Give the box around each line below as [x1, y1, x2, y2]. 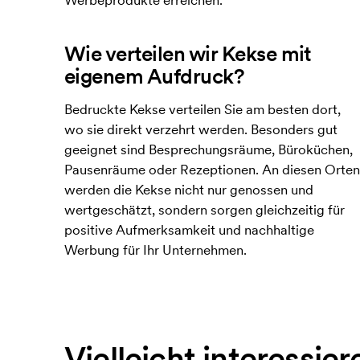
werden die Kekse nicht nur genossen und [64, 181, 313, 199]
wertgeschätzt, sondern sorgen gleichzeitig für [64, 201, 345, 219]
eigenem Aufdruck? [64, 63, 245, 90]
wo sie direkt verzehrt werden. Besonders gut [64, 121, 337, 139]
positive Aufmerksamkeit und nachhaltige [64, 221, 314, 239]
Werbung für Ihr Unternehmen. [64, 241, 247, 260]
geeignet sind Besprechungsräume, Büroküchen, [64, 141, 353, 159]
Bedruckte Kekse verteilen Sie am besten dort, [64, 100, 341, 119]
